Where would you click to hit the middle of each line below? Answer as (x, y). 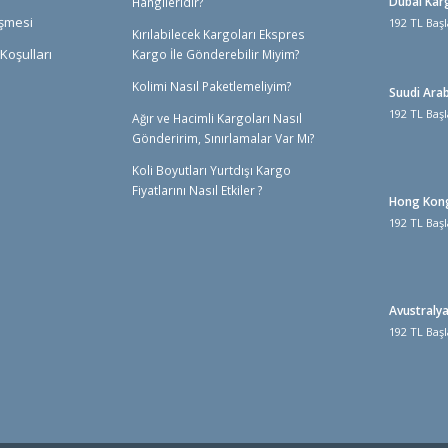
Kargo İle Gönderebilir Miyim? (216, 54)
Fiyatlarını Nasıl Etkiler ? (197, 190)
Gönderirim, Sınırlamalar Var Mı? (223, 138)
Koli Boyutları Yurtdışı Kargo (211, 170)
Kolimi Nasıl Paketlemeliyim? (212, 86)
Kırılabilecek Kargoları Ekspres (218, 34)
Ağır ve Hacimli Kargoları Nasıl (217, 118)
